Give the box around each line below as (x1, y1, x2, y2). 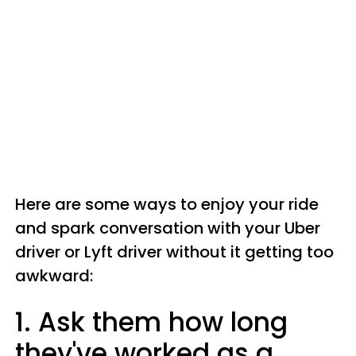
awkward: (15, 265, 93, 287)
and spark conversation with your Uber (15, 217, 320, 239)
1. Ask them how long (15, 304, 288, 341)
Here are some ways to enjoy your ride (15, 193, 319, 215)
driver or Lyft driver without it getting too (15, 241, 334, 263)
